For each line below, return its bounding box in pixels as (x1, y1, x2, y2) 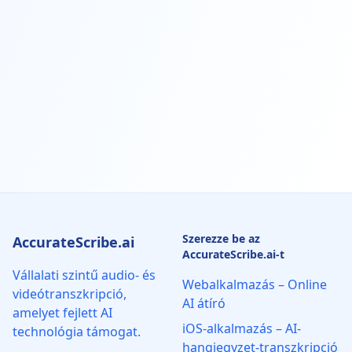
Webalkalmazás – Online (182, 275, 327, 293)
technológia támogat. (13, 322, 141, 340)
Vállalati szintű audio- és (13, 266, 156, 284)
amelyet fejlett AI (13, 303, 112, 321)
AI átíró (182, 294, 225, 312)
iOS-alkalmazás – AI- (182, 319, 301, 337)
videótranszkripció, (13, 284, 126, 302)
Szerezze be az (182, 230, 260, 246)
